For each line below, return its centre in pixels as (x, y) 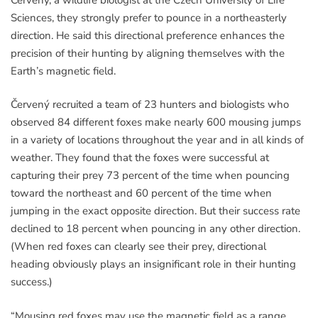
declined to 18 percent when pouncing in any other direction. (155, 229)
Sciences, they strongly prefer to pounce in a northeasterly (149, 17)
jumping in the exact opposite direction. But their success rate (155, 211)
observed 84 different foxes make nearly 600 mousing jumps (156, 122)
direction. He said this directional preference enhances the (148, 35)
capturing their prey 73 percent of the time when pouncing (150, 176)
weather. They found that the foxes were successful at (140, 158)
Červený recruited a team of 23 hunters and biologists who (150, 105)
